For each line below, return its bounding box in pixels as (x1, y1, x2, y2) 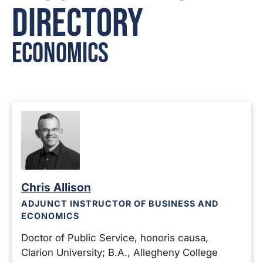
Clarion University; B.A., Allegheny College (21, 246, 218, 258)
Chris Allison (21, 180, 91, 194)
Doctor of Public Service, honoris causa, (21, 231, 208, 244)
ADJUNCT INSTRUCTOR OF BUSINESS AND (21, 198, 218, 209)
